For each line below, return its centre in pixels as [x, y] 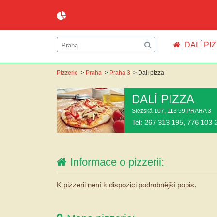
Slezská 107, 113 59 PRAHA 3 [171, 111]
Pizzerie [67, 73]
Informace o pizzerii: [117, 162]
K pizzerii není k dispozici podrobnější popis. [126, 185]
